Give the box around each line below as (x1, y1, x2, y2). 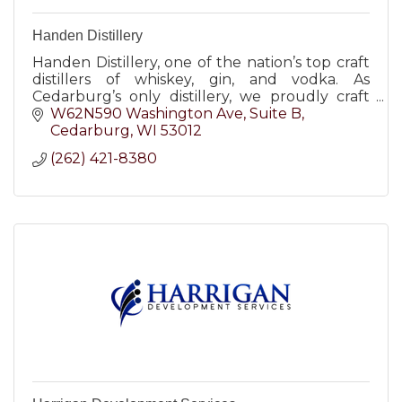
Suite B (249, 105, 301, 123)
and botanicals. (32, 121, 139, 139)
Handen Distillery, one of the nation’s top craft (32, 53, 370, 71)
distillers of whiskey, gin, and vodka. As (32, 70, 370, 88)
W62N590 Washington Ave (50, 105, 243, 123)
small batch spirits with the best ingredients (32, 104, 370, 122)
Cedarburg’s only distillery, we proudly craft (32, 87, 370, 105)
